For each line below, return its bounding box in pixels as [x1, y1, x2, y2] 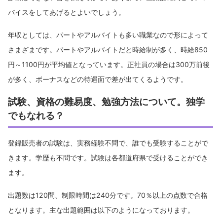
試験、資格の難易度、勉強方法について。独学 [8, 95, 205, 108]
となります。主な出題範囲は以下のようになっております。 [8, 205, 194, 214]
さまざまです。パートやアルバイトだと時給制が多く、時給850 [8, 45, 208, 54]
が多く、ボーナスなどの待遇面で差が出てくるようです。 [8, 74, 187, 83]
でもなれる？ [8, 109, 64, 121]
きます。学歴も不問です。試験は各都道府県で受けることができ [8, 153, 208, 162]
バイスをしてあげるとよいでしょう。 [8, 7, 125, 16]
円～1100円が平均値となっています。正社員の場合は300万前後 [8, 60, 210, 69]
